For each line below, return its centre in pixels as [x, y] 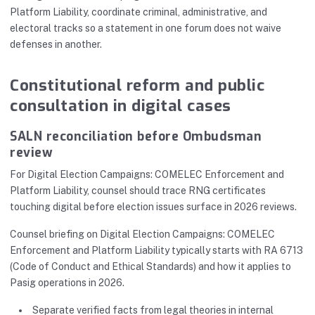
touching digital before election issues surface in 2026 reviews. [153, 207]
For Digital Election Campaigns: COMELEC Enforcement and [147, 175]
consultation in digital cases [121, 106]
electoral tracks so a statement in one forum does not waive [146, 28]
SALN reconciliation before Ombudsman [136, 137]
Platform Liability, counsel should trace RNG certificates [138, 191]
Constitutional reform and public [137, 85]
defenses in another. [56, 44]
